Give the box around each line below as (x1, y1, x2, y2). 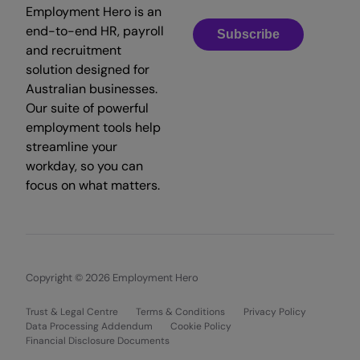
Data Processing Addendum (26, 319, 153, 333)
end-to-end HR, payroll (26, 22, 164, 39)
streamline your (26, 137, 117, 155)
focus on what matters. (26, 176, 160, 194)
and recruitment (26, 41, 121, 59)
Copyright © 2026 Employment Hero (26, 270, 198, 284)
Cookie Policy (170, 319, 232, 333)
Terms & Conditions (136, 305, 226, 318)
